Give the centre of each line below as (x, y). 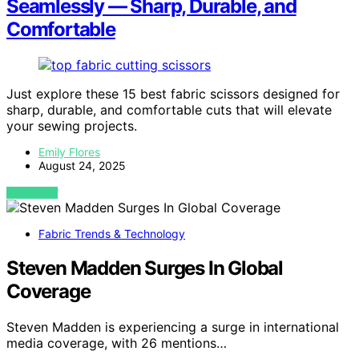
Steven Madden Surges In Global (145, 268)
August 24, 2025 (82, 166)
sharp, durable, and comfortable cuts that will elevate (169, 110)
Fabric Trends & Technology (112, 234)
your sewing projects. (72, 126)
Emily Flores (69, 152)
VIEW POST (32, 193)
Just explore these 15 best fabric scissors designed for (173, 94)
